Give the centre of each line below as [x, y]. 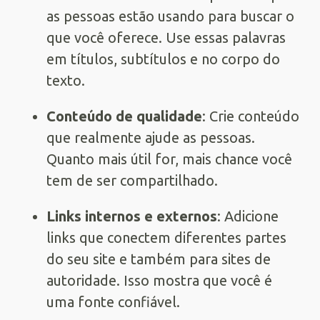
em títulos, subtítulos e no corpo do [163, 59]
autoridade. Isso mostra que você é [159, 280]
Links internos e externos [132, 216]
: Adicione [248, 216]
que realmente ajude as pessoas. [151, 137]
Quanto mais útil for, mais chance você [169, 159]
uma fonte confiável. [113, 301]
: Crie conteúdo [251, 116]
